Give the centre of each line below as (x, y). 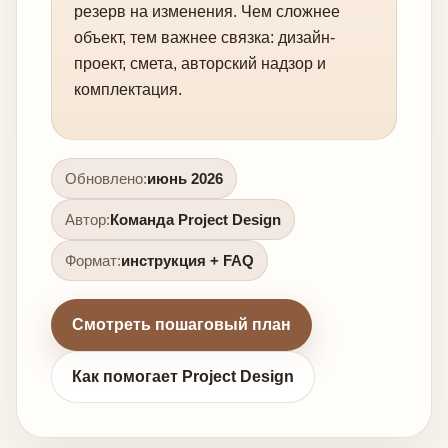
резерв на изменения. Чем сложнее (207, 11)
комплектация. (128, 89)
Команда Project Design (195, 219)
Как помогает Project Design (183, 376)
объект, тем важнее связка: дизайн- (204, 37)
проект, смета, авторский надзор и (200, 63)
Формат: (93, 260)
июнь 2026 (185, 178)
